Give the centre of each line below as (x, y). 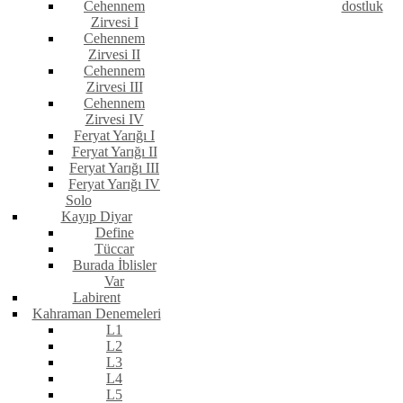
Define (114, 233)
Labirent (96, 298)
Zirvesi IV (114, 120)
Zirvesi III (114, 87)
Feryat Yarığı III (114, 168)
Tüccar (114, 249)
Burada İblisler (114, 265)
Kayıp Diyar (96, 217)
